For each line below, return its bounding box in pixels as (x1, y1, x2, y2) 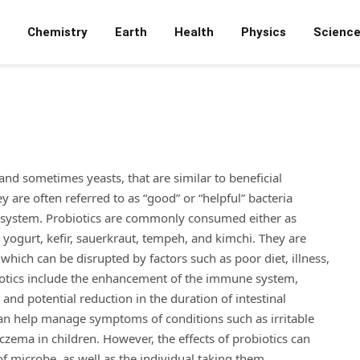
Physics (241, 25, 286, 39)
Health (174, 25, 214, 39)
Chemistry (27, 25, 88, 39)
